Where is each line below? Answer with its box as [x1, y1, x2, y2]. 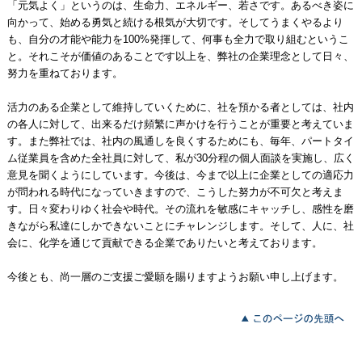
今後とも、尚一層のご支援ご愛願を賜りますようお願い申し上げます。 [6, 271, 343, 284]
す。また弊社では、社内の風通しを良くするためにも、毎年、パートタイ [6, 135, 354, 148]
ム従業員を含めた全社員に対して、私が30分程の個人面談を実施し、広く [6, 152, 355, 165]
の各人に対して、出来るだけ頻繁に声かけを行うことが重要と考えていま [6, 118, 354, 131]
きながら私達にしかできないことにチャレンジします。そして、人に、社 [6, 220, 354, 233]
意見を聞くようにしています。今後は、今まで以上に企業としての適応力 [6, 169, 354, 182]
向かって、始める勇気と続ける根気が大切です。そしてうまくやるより [6, 16, 343, 29]
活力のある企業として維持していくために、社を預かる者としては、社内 [6, 101, 354, 114]
